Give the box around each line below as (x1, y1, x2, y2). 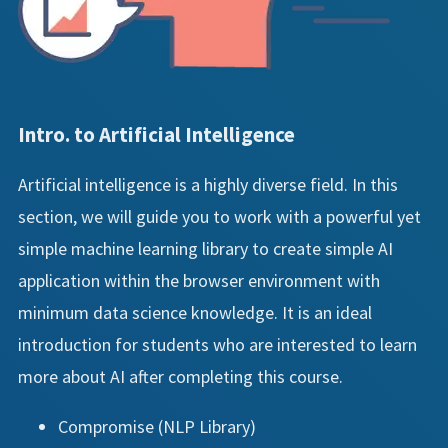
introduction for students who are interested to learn (18, 333, 417, 357)
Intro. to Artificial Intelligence (18, 121, 295, 149)
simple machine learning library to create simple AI (18, 237, 393, 261)
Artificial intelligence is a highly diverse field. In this (18, 173, 398, 197)
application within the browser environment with (18, 269, 380, 293)
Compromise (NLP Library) (58, 415, 256, 439)
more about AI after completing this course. (18, 365, 343, 389)
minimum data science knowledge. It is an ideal (18, 301, 372, 325)
